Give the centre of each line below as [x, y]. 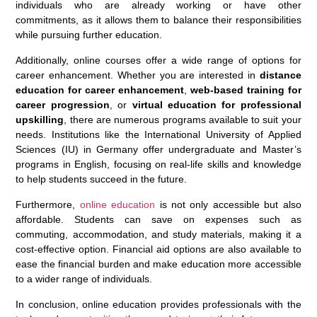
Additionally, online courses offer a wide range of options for [158, 60]
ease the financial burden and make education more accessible [158, 264]
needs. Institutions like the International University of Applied [158, 134]
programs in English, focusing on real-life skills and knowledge [158, 164]
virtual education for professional [217, 104]
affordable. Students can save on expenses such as [158, 219]
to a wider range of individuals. [84, 278]
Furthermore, [48, 204]
